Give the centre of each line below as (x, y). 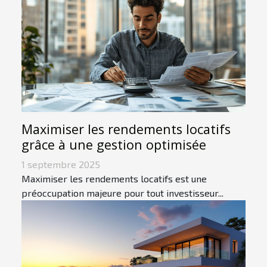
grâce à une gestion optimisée (114, 144)
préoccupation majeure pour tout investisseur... (122, 193)
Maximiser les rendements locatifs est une (114, 178)
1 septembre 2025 (61, 164)
